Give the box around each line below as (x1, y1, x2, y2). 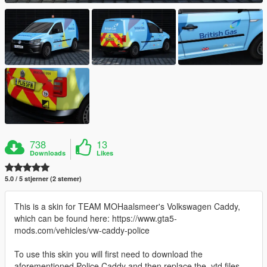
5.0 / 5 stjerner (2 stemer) (5, 174, 82, 184)
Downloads (30, 148, 66, 158)
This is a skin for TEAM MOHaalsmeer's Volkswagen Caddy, (14, 200, 240, 213)
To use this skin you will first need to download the (14, 248, 203, 260)
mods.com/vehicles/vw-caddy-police (14, 224, 150, 237)
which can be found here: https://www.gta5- (14, 212, 177, 225)
